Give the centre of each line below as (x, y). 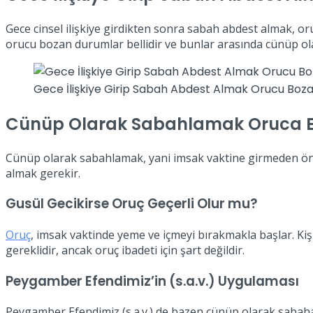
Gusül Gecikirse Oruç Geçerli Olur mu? (131, 204)
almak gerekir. (43, 173)
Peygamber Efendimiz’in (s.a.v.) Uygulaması (152, 281)
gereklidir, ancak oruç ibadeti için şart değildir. (125, 250)
